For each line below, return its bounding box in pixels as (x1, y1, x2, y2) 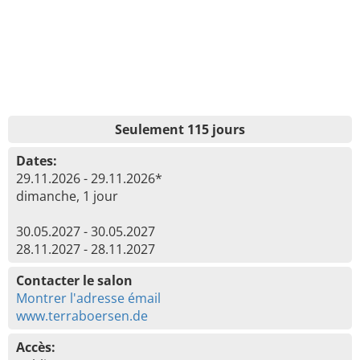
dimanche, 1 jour (16, 187, 118, 205)
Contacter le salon (16, 272, 133, 289)
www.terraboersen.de (16, 307, 148, 325)
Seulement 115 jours (115, 121, 245, 138)
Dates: (16, 152, 57, 170)
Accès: (16, 338, 55, 356)
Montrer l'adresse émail (16, 289, 161, 307)
